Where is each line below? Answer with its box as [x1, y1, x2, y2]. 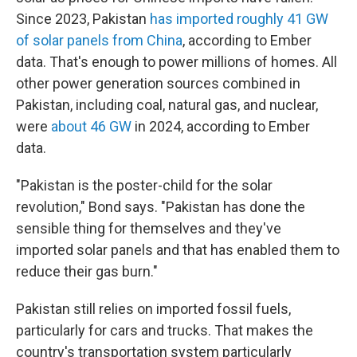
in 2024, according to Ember [131, 118, 310, 135]
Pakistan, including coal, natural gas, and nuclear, [16, 96, 318, 113]
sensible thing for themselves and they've [16, 220, 281, 237]
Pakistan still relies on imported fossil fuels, [16, 300, 291, 317]
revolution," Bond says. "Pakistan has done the [16, 198, 305, 215]
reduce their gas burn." [16, 263, 158, 280]
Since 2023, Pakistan [16, 10, 150, 27]
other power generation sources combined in [16, 75, 300, 92]
